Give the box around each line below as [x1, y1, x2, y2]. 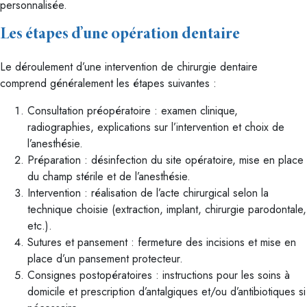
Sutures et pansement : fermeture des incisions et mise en [27, 234, 296, 250]
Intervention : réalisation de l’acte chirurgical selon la [27, 185, 269, 201]
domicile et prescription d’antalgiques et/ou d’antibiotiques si [27, 284, 306, 299]
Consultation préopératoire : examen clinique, [27, 103, 238, 119]
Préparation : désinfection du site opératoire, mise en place [27, 152, 304, 168]
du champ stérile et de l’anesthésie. [27, 169, 191, 184]
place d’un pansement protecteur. [27, 251, 183, 267]
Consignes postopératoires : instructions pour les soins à [27, 267, 290, 283]
